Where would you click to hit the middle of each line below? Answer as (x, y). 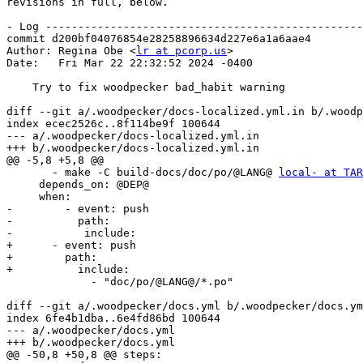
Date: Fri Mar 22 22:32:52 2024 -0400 (130, 63)
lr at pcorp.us (181, 51)
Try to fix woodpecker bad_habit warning (19, 88)
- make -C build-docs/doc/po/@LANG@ (165, 173)
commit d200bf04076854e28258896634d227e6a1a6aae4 (159, 39)
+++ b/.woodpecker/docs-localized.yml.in (133, 148)
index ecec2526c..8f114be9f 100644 (113, 124)
